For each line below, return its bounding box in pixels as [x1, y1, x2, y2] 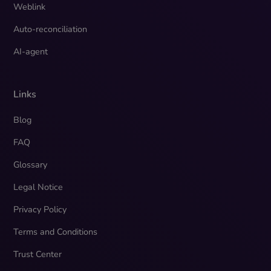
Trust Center [13, 248, 62, 261]
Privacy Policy [13, 203, 67, 216]
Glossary [13, 158, 48, 171]
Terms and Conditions [13, 226, 98, 238]
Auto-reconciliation [13, 23, 88, 36]
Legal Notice [13, 181, 64, 194]
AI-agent [13, 45, 48, 58]
